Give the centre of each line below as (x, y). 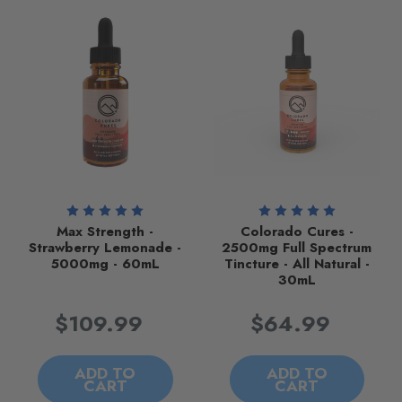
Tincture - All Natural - (297, 263)
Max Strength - (105, 231)
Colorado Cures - (297, 231)
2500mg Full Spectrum (297, 247)
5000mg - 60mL (105, 263)
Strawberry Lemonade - (105, 247)
